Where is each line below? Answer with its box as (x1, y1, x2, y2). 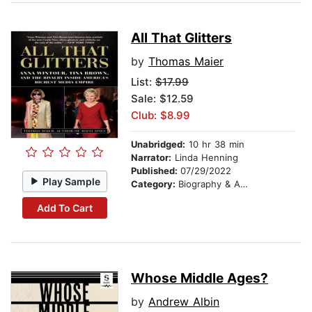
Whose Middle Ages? (131, 270, 268, 287)
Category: (131, 178, 178, 190)
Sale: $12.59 (131, 92, 194, 106)
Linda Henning (171, 152, 238, 164)
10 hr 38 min (185, 139, 244, 150)
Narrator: (131, 152, 171, 164)
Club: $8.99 (131, 109, 190, 123)
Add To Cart (36, 201, 93, 214)
